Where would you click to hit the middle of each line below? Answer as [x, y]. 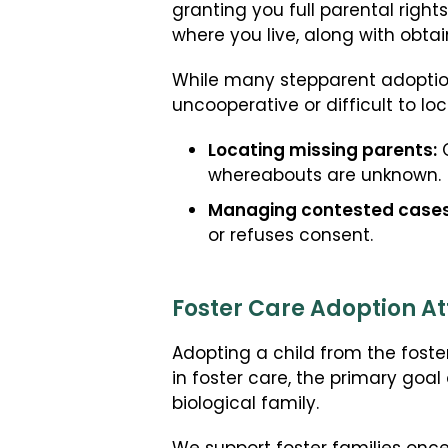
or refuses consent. [290, 237]
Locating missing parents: [322, 151]
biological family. [245, 405]
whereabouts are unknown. [324, 177]
